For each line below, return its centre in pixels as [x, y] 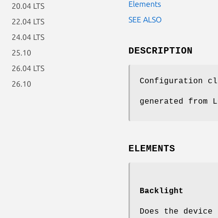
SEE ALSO [145, 19]
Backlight [162, 191]
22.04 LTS [28, 21]
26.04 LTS [28, 68]
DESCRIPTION [161, 51]
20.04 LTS [28, 6]
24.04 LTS [28, 37]
